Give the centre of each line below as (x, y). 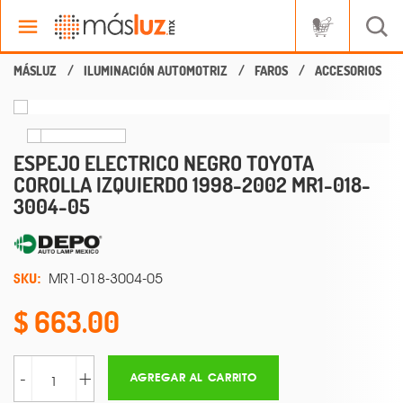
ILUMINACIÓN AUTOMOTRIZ (156, 71)
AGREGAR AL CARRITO (193, 378)
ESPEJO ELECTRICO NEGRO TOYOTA (164, 163)
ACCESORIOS (348, 71)
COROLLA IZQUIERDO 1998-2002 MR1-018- (192, 184)
